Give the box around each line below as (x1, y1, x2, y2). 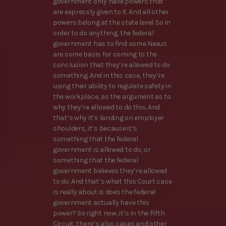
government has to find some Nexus (53, 39, 167, 48)
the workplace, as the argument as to (53, 92, 171, 101)
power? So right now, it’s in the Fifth (53, 208, 165, 217)
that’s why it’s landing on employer (53, 113, 164, 122)
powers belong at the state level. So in (53, 18, 171, 27)
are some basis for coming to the (53, 49, 157, 59)
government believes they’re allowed (53, 166, 167, 175)
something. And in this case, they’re (53, 71, 164, 80)
